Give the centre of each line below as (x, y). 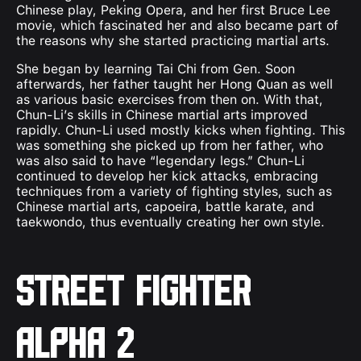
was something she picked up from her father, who (170, 145)
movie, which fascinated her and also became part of (177, 25)
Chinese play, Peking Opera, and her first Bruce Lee (173, 10)
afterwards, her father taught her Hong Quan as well (174, 84)
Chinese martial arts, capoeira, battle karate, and (165, 206)
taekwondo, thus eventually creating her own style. (170, 222)
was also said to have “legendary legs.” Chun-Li (160, 160)
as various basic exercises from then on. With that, (170, 99)
